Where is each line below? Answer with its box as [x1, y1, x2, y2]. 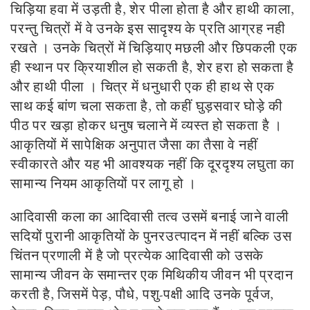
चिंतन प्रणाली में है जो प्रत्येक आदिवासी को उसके [10, 246, 264, 265]
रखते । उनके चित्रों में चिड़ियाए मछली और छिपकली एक [10, 39, 298, 57]
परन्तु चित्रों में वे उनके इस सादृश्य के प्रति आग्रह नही [10, 19, 286, 38]
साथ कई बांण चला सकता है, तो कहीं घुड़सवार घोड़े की [10, 97, 283, 116]
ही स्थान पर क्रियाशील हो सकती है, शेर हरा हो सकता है [10, 58, 295, 77]
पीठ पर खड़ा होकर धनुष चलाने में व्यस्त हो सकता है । [10, 116, 282, 135]
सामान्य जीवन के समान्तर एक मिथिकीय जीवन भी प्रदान [10, 266, 293, 284]
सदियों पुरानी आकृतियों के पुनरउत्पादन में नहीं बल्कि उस [10, 227, 292, 246]
